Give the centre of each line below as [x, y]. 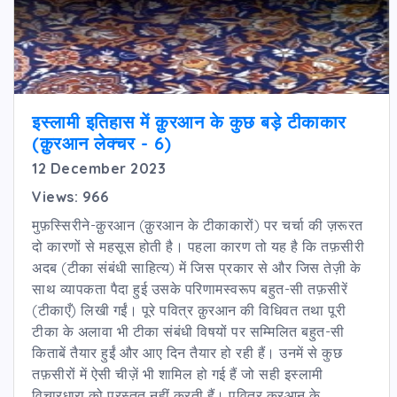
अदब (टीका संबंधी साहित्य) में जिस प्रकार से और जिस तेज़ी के [196, 267]
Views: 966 [70, 196]
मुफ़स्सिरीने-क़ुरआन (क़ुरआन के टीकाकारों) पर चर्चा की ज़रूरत [198, 225]
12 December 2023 [99, 168]
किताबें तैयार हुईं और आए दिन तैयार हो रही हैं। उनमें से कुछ [187, 352]
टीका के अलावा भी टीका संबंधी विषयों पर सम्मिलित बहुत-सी [188, 331]
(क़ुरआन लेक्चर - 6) [102, 143]
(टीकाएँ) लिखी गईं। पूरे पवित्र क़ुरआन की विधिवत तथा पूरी [189, 310]
